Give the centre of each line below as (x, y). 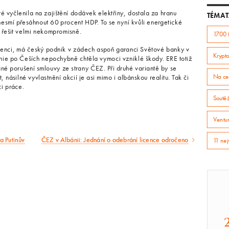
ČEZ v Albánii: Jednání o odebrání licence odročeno (115, 140)
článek (51, 163)
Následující (66, 144)
